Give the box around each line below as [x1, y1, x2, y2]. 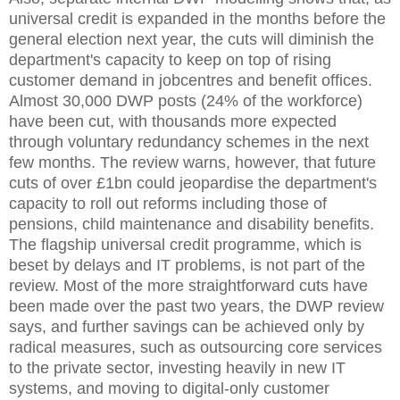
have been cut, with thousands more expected [9, 112, 337, 130]
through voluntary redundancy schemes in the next [9, 132, 369, 151]
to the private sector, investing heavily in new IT [9, 358, 346, 377]
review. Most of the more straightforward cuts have [9, 276, 368, 295]
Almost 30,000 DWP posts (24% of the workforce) [9, 91, 362, 110]
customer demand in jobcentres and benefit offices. [9, 71, 372, 89]
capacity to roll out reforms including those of [9, 194, 327, 212]
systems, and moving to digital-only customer [9, 379, 329, 397]
